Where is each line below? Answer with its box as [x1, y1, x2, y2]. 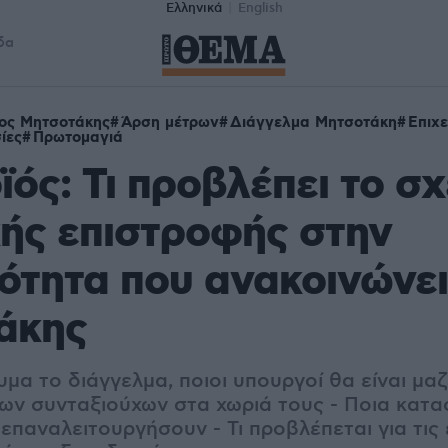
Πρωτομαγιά [33, 128, 123, 148]
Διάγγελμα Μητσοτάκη [230, 113, 397, 133]
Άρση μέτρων [121, 113, 219, 133]
